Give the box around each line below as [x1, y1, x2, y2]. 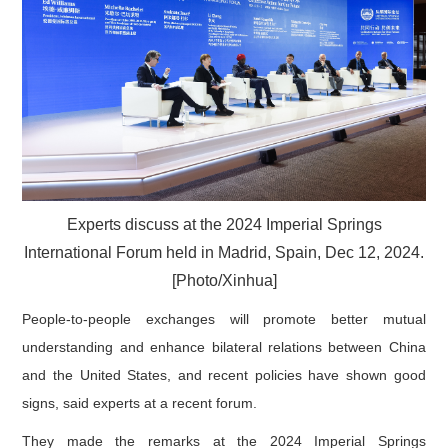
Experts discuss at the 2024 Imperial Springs [66, 215, 382, 233]
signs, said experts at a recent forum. [22, 394, 258, 411]
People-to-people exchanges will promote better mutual [22, 310, 426, 327]
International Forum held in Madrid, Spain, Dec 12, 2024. [24, 243, 424, 261]
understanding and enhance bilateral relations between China [22, 338, 426, 355]
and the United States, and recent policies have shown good [22, 366, 426, 383]
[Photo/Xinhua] [171, 271, 277, 289]
